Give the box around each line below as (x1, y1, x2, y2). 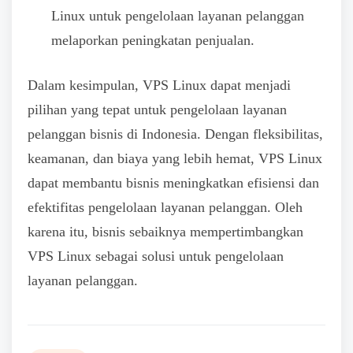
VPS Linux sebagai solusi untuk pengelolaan (28, 248, 284, 265)
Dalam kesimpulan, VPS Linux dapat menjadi (28, 77, 291, 94)
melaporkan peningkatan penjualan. (51, 32, 255, 48)
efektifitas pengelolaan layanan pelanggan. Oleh (28, 199, 303, 216)
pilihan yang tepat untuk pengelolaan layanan (28, 102, 287, 118)
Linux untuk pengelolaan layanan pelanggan (51, 7, 304, 24)
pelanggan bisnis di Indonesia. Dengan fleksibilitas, (28, 126, 323, 143)
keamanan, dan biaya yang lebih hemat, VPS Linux (28, 150, 322, 167)
